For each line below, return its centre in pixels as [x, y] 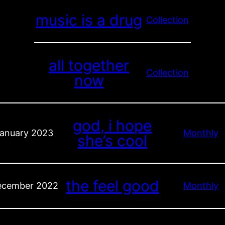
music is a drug [89, 20]
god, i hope [113, 126]
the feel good [112, 186]
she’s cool [113, 141]
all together [89, 65]
